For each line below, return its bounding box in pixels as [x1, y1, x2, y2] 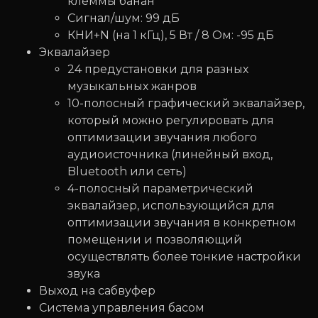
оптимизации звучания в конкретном [67, 216, 296, 230]
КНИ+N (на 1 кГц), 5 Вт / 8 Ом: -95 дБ [67, 28, 274, 43]
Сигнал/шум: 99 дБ [67, 11, 180, 26]
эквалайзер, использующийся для [67, 199, 275, 213]
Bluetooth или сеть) [67, 165, 187, 179]
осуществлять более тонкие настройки [67, 250, 301, 264]
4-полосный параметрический [67, 182, 253, 196]
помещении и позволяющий [67, 233, 242, 247]
